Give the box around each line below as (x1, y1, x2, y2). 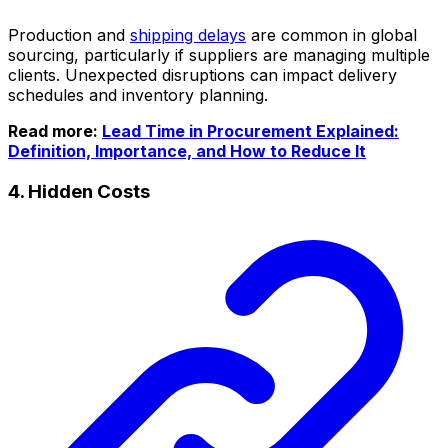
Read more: (8, 121, 102, 142)
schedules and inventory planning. (8, 85, 268, 106)
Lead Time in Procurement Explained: (102, 121, 399, 142)
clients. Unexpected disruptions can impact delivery (8, 65, 397, 86)
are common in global (246, 25, 417, 46)
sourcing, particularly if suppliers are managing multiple (8, 45, 430, 66)
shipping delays (130, 25, 246, 46)
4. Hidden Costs (8, 179, 150, 203)
